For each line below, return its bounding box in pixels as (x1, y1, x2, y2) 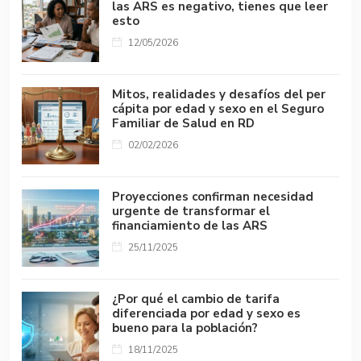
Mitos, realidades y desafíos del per (112, 85, 326, 102)
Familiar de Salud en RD (112, 114, 255, 131)
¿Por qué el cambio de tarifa (112, 290, 280, 307)
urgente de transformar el (112, 202, 270, 219)
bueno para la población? (112, 319, 258, 336)
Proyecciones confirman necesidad (112, 188, 313, 205)
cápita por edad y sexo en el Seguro (112, 100, 324, 117)
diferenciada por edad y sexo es (112, 305, 301, 322)
